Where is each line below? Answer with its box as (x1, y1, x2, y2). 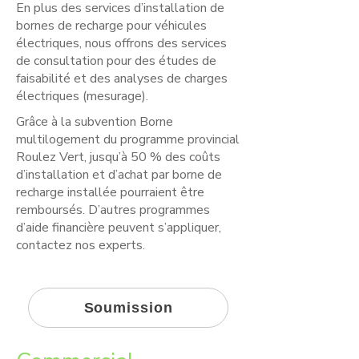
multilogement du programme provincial (16, 131, 240, 148)
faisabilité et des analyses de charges (16, 70, 228, 87)
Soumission (83, 299, 173, 316)
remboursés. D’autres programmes (16, 201, 210, 219)
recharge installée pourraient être (16, 184, 204, 201)
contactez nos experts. (16, 236, 145, 254)
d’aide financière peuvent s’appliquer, (16, 219, 221, 236)
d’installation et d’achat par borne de (16, 166, 222, 184)
